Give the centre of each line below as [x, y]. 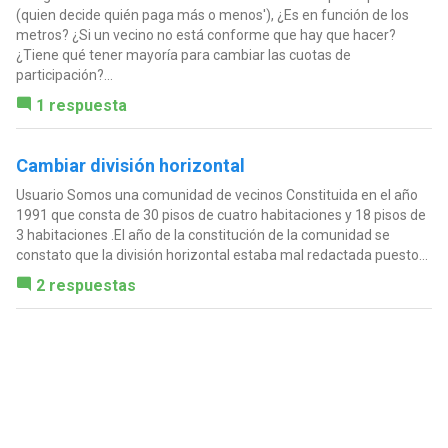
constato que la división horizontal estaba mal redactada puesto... [221, 254]
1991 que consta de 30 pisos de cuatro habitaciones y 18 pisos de [220, 214]
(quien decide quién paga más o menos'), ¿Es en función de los [212, 14]
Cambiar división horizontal [130, 165]
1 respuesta [81, 105]
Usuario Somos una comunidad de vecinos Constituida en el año [216, 194]
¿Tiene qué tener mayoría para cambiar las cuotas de [183, 54]
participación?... [64, 74]
